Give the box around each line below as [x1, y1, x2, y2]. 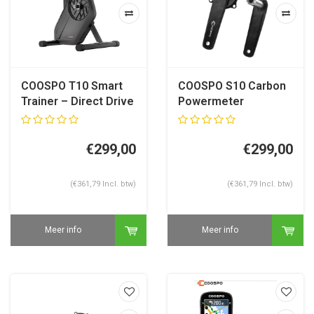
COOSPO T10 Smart [21, 78, 123, 93]
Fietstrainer [21, 109, 83, 123]
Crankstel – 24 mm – [178, 109, 287, 123]
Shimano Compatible [178, 125, 287, 139]
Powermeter [178, 94, 244, 108]
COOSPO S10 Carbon [178, 78, 286, 93]
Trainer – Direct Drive [21, 94, 134, 108]
